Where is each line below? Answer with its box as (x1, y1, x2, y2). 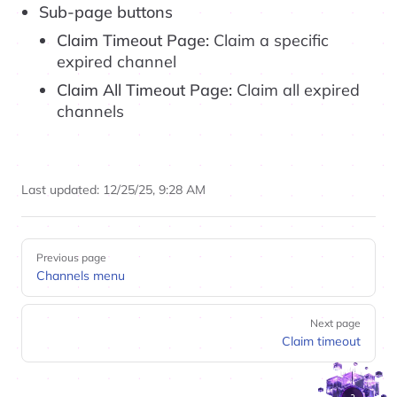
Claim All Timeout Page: (57, 80, 232, 100)
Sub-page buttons (39, 2, 173, 22)
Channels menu (36, 268, 125, 284)
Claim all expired (232, 80, 360, 100)
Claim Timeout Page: (57, 30, 209, 51)
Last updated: (21, 182, 103, 198)
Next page (310, 316, 361, 330)
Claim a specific (209, 30, 329, 51)
